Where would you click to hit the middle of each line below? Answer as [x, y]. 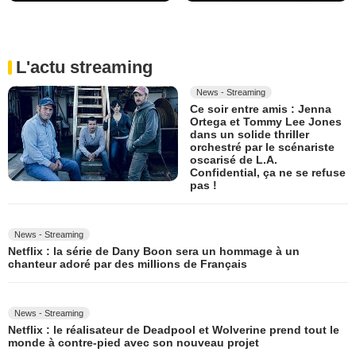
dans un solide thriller [250, 134]
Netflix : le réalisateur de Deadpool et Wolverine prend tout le [174, 329]
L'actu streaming [84, 67]
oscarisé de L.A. [234, 159]
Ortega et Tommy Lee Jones [266, 121]
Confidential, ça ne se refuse [268, 172]
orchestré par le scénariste [262, 147]
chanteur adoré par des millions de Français [128, 263]
